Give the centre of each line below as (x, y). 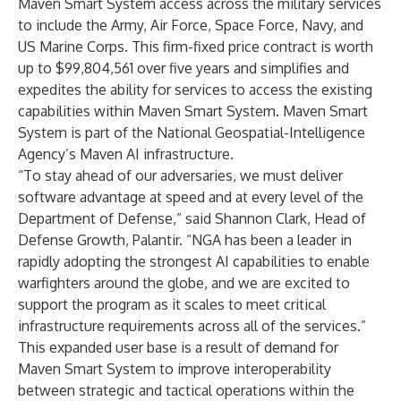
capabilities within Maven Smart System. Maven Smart (193, 111)
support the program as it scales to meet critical (172, 304)
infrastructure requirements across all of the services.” (192, 326)
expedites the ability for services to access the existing (195, 90)
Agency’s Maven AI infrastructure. (126, 154)
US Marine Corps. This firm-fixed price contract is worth (196, 47)
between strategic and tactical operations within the (186, 390)
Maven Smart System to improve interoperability (175, 369)
